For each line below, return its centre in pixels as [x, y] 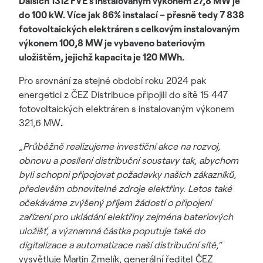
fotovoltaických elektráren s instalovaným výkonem [127, 109]
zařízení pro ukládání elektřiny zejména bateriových [126, 217]
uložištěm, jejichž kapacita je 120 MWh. [102, 57]
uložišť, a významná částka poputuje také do [112, 231]
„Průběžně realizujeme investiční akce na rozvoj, [119, 146]
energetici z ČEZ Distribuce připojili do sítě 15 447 [123, 95]
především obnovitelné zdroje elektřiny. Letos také [125, 188]
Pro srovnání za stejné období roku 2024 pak [112, 80]
